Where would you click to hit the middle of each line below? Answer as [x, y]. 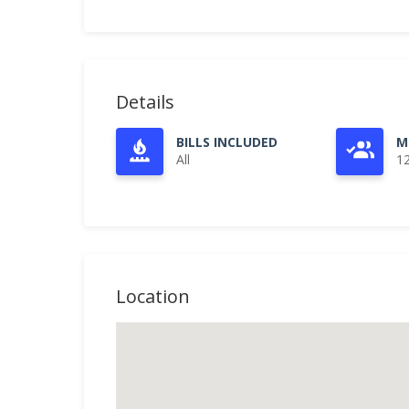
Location [153, 296]
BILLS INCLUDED [227, 142]
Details [145, 102]
